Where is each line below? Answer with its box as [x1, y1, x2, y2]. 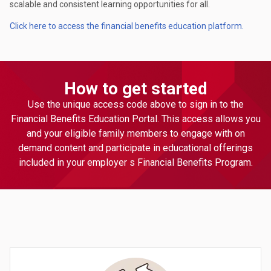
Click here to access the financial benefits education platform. [10, 21, 244, 31]
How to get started [64, 79, 207, 99]
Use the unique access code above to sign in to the [27, 99, 244, 111]
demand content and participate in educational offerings [18, 142, 253, 154]
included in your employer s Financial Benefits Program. [18, 157, 253, 169]
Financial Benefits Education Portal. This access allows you [10, 113, 261, 125]
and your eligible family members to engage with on [26, 128, 245, 140]
